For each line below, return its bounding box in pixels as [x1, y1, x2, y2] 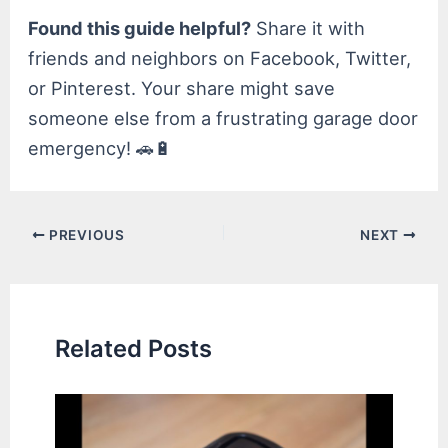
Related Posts [55, 334, 213, 363]
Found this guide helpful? [28, 17, 252, 40]
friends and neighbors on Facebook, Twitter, [28, 47, 412, 70]
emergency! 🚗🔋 [28, 137, 173, 160]
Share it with [251, 17, 366, 40]
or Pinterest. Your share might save [28, 77, 336, 100]
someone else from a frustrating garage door [28, 107, 419, 130]
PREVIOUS [45, 226, 125, 243]
